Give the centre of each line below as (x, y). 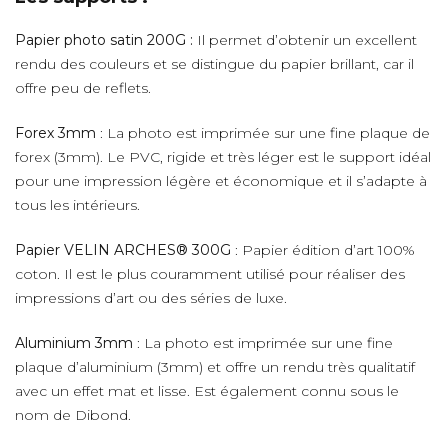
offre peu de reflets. (85, 87)
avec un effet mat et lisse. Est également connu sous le (207, 390)
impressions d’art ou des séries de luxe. (151, 297)
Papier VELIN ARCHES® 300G (123, 249)
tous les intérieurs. (79, 204)
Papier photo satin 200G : (106, 39)
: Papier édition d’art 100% (323, 249)
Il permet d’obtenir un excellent (307, 39)
